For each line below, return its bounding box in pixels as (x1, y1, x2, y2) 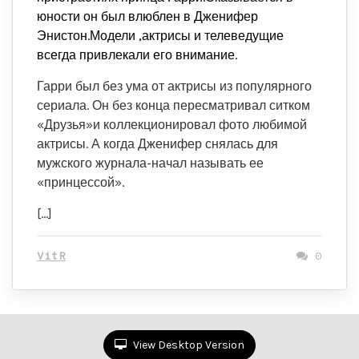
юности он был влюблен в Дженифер (37, 9, 258, 24)
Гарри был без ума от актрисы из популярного (37, 79, 312, 94)
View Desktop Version (131, 338, 244, 352)
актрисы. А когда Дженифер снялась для (37, 136, 278, 151)
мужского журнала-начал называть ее (37, 155, 264, 171)
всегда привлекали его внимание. (37, 47, 237, 63)
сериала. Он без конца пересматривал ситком (37, 98, 310, 113)
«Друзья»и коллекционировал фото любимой (37, 117, 307, 132)
